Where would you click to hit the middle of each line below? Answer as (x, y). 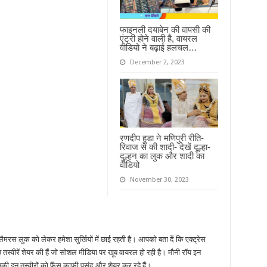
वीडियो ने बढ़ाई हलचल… (158, 47)
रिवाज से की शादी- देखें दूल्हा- (165, 147)
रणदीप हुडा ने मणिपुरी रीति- (162, 138)
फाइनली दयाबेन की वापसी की (165, 29)
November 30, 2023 (159, 180)
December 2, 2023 (157, 62)
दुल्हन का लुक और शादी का (162, 156)
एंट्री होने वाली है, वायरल (158, 38)
